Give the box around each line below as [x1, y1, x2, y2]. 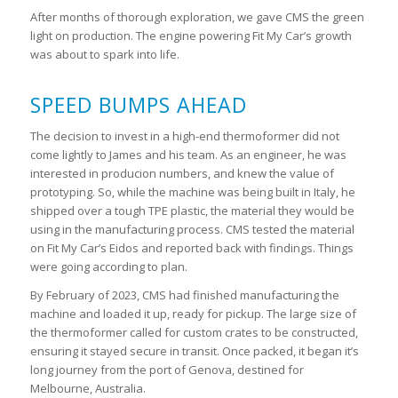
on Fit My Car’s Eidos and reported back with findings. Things [29, 239, 354, 256]
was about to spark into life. [29, 45, 179, 62]
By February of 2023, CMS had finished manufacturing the [29, 286, 339, 303]
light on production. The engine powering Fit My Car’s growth [29, 27, 352, 44]
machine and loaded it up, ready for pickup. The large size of [29, 305, 356, 322]
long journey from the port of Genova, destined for [29, 361, 304, 378]
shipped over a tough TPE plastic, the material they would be [29, 202, 354, 219]
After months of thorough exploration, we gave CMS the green [29, 8, 364, 25]
